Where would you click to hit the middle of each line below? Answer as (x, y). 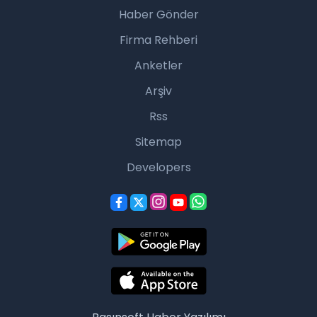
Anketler (158, 65)
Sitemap (158, 142)
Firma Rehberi (158, 40)
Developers (158, 167)
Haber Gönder (158, 14)
